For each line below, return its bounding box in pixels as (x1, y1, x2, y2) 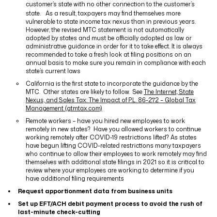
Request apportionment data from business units (17, 187, 172, 195)
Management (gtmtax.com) (26, 104, 102, 112)
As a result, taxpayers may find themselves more (46, 9, 181, 17)
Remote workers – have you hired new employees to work (26, 117, 185, 125)
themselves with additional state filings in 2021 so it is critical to (26, 158, 204, 166)
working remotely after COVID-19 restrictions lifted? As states (26, 133, 197, 141)
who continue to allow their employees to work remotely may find (26, 150, 207, 158)
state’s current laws (26, 67, 80, 75)
